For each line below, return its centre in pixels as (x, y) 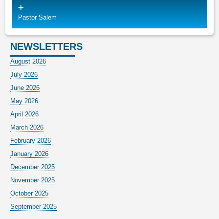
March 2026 (27, 128)
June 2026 (25, 88)
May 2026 (24, 101)
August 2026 (28, 62)
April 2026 (25, 114)
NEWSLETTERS (47, 46)
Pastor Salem (38, 18)
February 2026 (31, 141)
